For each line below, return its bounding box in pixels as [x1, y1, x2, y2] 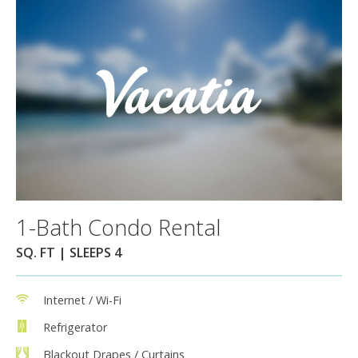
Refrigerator [43, 319, 107, 335]
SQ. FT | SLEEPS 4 [16, 243, 121, 261]
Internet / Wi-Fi [43, 292, 121, 308]
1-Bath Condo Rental [16, 212, 221, 242]
